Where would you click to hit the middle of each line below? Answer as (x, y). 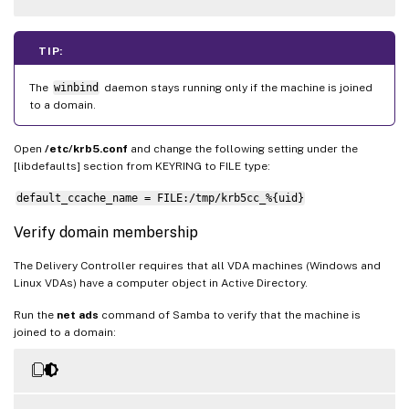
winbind (76, 87)
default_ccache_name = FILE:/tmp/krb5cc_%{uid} (160, 198)
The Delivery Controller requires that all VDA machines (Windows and (197, 265)
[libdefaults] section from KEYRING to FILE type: (142, 166)
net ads (78, 315)
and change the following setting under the (243, 148)
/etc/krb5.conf (86, 148)
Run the (35, 315)
